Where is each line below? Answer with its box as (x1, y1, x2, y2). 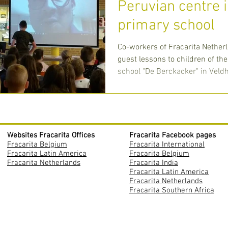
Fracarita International (129, 140, 205, 149)
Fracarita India (129, 158, 178, 167)
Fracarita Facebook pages (129, 131, 218, 140)
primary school (118, 16, 215, 35)
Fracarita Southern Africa (129, 186, 214, 195)
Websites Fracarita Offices (7, 131, 95, 140)
